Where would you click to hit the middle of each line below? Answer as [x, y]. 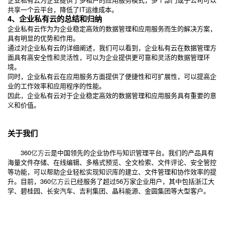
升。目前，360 [29, 181]
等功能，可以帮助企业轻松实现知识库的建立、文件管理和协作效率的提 [112, 172]
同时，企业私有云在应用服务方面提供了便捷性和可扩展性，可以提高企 [112, 76]
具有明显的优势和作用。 [43, 38]
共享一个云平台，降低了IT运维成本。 [63, 10]
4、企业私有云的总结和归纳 [55, 19]
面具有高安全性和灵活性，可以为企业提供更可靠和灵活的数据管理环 [109, 57]
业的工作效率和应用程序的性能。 [57, 86]
